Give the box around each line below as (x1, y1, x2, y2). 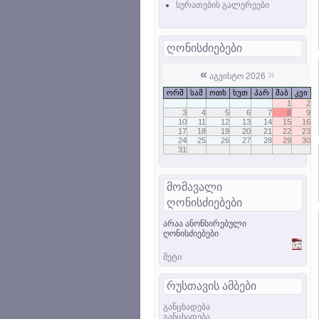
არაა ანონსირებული (163, 218, 246, 229)
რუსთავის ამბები (167, 279, 256, 292)
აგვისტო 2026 (209, 70, 266, 81)
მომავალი (167, 180, 222, 193)
